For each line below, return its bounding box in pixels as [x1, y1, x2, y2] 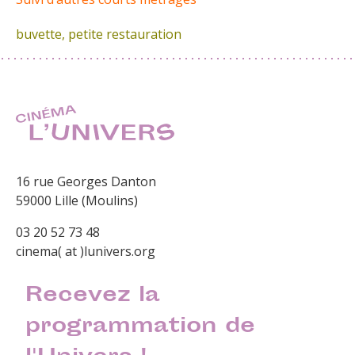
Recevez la [25, 281, 161, 313]
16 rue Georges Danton [16, 173, 156, 191]
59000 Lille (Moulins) [16, 192, 138, 210]
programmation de [25, 312, 256, 344]
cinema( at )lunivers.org [16, 242, 155, 261]
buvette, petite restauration [16, 25, 181, 43]
